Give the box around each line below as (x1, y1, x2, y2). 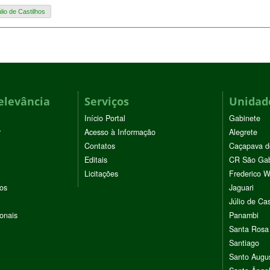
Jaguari (229, 181, 254, 193)
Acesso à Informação (84, 126, 155, 137)
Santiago (229, 237, 259, 248)
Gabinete (229, 112, 260, 124)
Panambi (229, 209, 259, 221)
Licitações (84, 168, 118, 179)
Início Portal (84, 112, 125, 124)
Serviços (84, 93, 129, 108)
